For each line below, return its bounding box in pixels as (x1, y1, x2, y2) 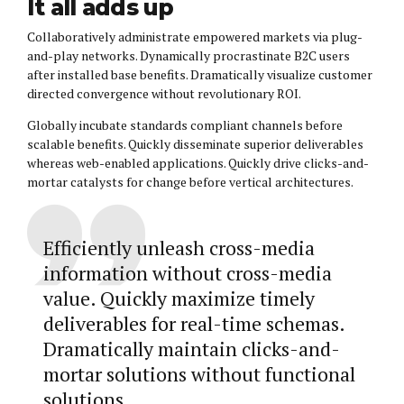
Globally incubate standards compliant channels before (27, 116, 343, 134)
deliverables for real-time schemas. (42, 310, 344, 337)
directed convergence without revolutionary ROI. (27, 85, 301, 103)
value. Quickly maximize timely (42, 285, 315, 312)
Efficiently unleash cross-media (42, 234, 315, 262)
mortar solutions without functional (42, 361, 355, 388)
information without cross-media (42, 260, 332, 287)
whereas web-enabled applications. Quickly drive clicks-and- (27, 154, 369, 172)
